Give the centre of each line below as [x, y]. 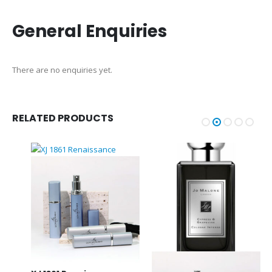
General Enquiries [90, 31]
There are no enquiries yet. [62, 70]
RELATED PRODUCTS [63, 118]
